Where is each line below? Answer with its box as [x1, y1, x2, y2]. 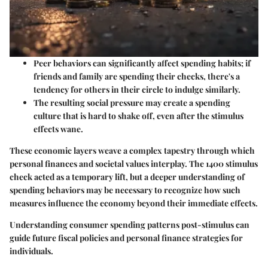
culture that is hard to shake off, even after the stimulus [33, 109, 243, 121]
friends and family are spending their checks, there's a [33, 70, 240, 82]
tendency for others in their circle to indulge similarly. [33, 83, 240, 95]
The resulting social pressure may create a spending [33, 96, 230, 108]
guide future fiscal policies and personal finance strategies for [10, 232, 243, 243]
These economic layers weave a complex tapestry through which [10, 144, 255, 156]
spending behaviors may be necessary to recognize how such [10, 184, 240, 196]
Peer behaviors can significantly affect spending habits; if [33, 57, 251, 69]
